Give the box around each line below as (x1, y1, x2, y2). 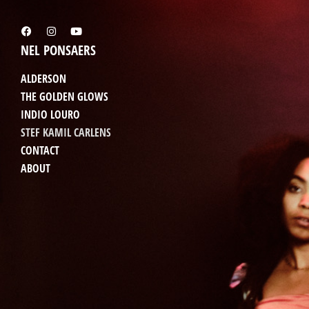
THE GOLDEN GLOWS (21, 89, 108, 104)
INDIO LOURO (21, 107, 80, 122)
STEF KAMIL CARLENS (21, 125, 111, 140)
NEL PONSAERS (21, 41, 96, 59)
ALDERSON (21, 71, 66, 86)
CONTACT (21, 143, 59, 158)
